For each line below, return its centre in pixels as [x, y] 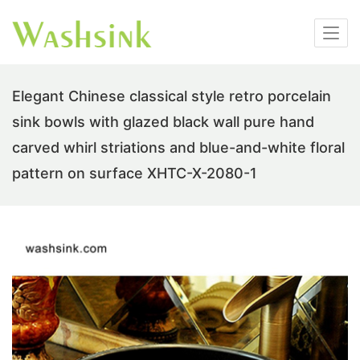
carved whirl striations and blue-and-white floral [178, 147]
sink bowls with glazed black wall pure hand [163, 122]
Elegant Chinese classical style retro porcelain [172, 96]
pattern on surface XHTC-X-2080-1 [135, 173]
